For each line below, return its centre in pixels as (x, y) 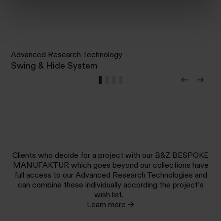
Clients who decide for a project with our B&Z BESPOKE (110, 155)
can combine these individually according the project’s (110, 185)
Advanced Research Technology (67, 55)
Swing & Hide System (55, 66)
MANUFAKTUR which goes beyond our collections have (110, 165)
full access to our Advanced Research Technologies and (110, 175)
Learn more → (110, 205)
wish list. (110, 195)
